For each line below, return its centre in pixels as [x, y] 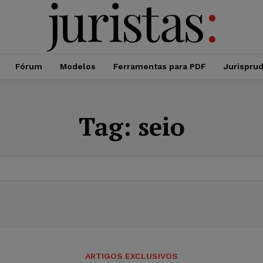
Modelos [77, 66]
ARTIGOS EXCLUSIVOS [131, 256]
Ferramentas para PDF [159, 66]
